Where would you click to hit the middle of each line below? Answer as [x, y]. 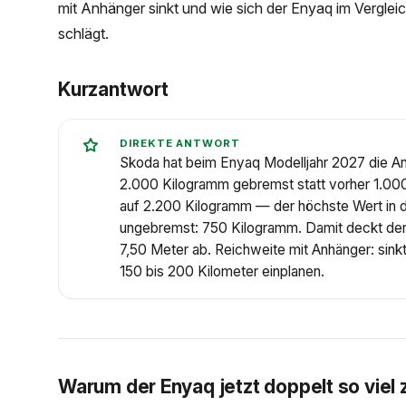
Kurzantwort [113, 90]
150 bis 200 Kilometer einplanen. [222, 272]
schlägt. [83, 34]
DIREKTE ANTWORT [180, 144]
